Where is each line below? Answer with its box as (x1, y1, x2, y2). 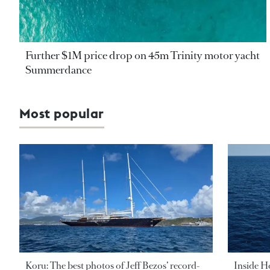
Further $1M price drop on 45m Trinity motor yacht (25, 48, 260, 63)
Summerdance (25, 62, 92, 77)
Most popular (19, 104, 104, 122)
